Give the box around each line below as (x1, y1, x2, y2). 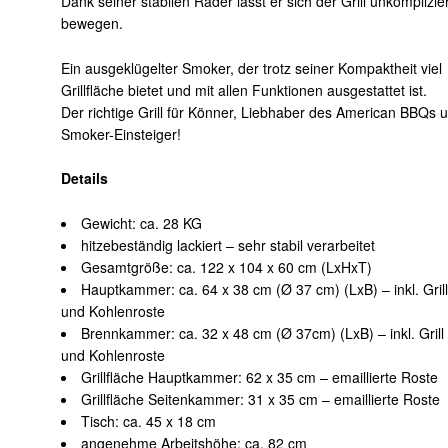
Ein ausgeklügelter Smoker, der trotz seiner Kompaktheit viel (61, 57, 443, 78)
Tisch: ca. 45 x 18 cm (81, 410, 217, 431)
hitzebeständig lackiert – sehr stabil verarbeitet (81, 234, 376, 255)
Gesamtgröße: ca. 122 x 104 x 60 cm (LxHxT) (81, 256, 373, 277)
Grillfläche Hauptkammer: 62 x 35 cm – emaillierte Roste (81, 366, 439, 387)
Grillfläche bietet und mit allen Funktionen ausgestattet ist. (61, 79, 428, 100)
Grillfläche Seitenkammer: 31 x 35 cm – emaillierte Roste (81, 388, 441, 409)
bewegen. (61, 12, 124, 33)
